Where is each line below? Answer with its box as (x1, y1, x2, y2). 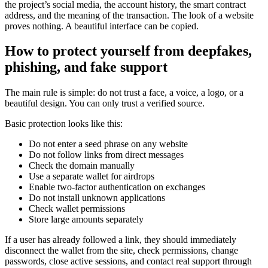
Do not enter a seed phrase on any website (29, 139, 188, 150)
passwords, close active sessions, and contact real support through (5, 256, 252, 267)
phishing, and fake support (5, 59, 167, 75)
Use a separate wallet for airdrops (29, 171, 154, 182)
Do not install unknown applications (29, 193, 165, 203)
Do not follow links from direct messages (29, 150, 184, 160)
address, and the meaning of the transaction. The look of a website (5, 10, 254, 20)
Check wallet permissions (29, 203, 125, 214)
